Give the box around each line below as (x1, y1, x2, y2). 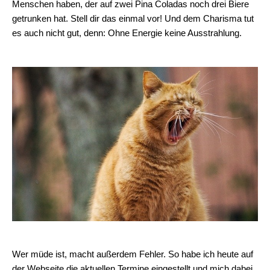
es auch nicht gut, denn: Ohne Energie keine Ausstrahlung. (12, 28, 242, 38)
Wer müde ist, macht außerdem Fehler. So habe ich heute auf (12, 249, 253, 259)
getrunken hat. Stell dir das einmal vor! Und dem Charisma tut (12, 13, 254, 24)
